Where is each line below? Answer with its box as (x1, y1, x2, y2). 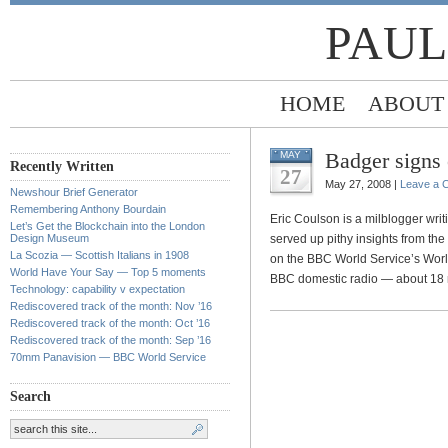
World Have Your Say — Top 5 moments (10, 266, 206, 278)
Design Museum (10, 232, 89, 244)
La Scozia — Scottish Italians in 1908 (10, 249, 189, 261)
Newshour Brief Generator (10, 186, 138, 198)
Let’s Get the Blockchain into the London (10, 220, 205, 232)
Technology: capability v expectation (10, 283, 185, 295)
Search (10, 389, 51, 404)
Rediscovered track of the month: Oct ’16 (10, 317, 210, 329)
